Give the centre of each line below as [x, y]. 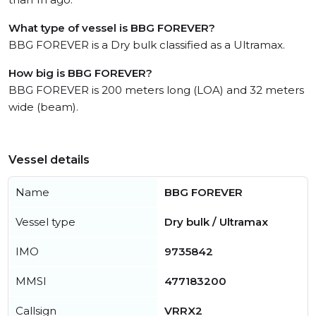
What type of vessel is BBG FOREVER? [112, 28]
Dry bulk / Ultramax [216, 222]
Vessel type [45, 222]
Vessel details [49, 160]
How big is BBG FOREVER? [80, 73]
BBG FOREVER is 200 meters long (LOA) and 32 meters [156, 90]
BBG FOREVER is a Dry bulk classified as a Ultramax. [147, 45]
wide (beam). [43, 107]
